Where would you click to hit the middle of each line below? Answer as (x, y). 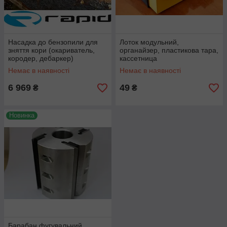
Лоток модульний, (149, 42)
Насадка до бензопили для (53, 42)
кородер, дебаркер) (41, 59)
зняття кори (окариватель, (51, 50)
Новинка (22, 116)
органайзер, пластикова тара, (169, 50)
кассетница (138, 59)
